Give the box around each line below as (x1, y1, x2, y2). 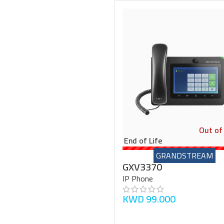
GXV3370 (122, 157, 162, 176)
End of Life (124, 132, 162, 148)
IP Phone (122, 170, 153, 186)
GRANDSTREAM (155, 147, 213, 163)
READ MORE (128, 207, 163, 219)
